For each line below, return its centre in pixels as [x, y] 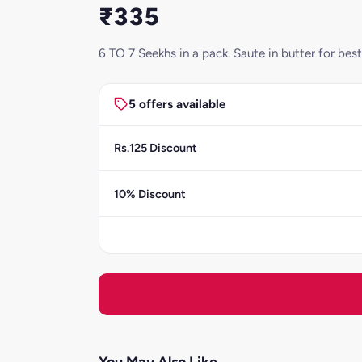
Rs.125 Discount [155, 148]
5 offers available [177, 105]
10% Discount [149, 194]
